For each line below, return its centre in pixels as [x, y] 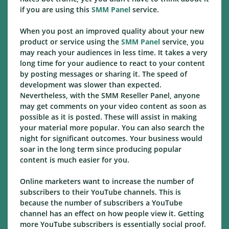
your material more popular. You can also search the [112, 128]
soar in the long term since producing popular [101, 149]
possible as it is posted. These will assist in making [108, 117]
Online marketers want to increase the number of [107, 181]
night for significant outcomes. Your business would [111, 139]
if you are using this [56, 10]
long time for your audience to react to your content [112, 63]
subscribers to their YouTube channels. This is [100, 192]
